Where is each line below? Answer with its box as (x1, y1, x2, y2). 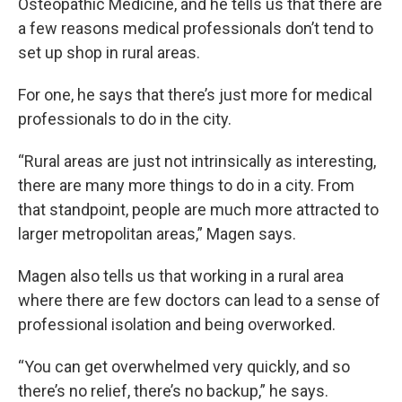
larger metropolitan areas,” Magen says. (18, 224, 296, 243)
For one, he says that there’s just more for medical (18, 85, 372, 104)
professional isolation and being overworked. (18, 315, 336, 334)
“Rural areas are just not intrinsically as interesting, (18, 152, 376, 170)
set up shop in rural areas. (18, 43, 200, 62)
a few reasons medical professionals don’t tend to (18, 19, 373, 38)
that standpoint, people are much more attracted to (18, 200, 379, 219)
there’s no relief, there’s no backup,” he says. (18, 381, 328, 400)
